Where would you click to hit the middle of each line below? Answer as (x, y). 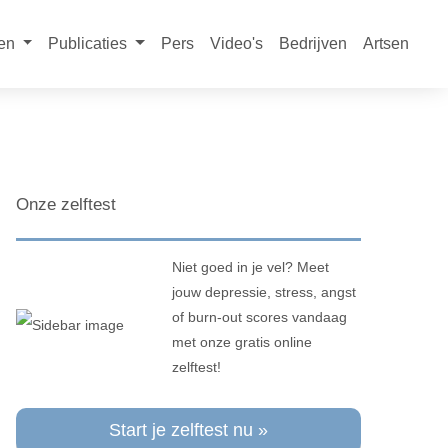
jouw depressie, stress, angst (263, 292)
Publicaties (88, 43)
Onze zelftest (65, 205)
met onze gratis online (241, 342)
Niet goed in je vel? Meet (250, 267)
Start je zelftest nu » (188, 430)
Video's (236, 43)
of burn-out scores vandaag (259, 317)
